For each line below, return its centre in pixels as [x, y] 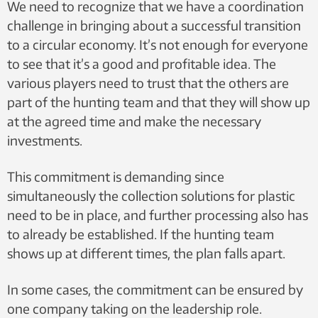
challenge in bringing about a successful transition [154, 25]
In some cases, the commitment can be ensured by [155, 289]
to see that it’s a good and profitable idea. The [142, 64]
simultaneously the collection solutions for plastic [151, 196]
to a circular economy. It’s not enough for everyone [158, 44]
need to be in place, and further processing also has [158, 215]
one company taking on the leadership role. [135, 308]
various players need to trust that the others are [148, 83]
